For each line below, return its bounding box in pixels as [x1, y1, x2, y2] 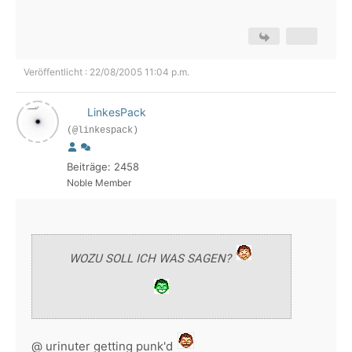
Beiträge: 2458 [67, 160, 139, 173]
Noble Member [67, 177, 131, 189]
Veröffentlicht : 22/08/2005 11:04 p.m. [24, 66, 189, 78]
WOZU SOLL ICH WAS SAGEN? [69, 251, 235, 266]
